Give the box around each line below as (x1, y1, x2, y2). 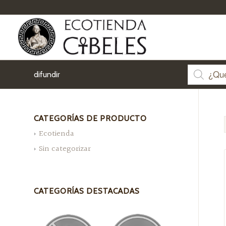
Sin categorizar (39, 143, 91, 155)
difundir (34, 70, 60, 79)
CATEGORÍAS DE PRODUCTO (34, 114, 147, 123)
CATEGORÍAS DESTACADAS (34, 186, 140, 196)
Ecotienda (39, 128, 74, 140)
